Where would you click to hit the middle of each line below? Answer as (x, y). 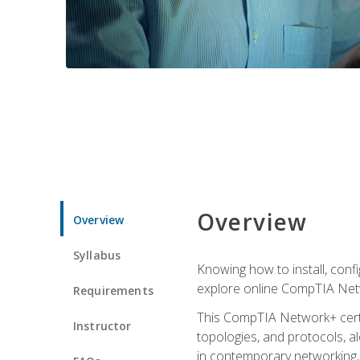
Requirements (113, 290)
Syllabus (97, 255)
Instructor (102, 325)
